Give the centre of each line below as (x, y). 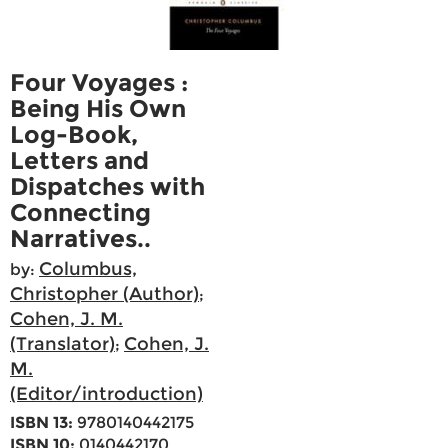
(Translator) (62, 344)
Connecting (80, 213)
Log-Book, (74, 135)
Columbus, (88, 269)
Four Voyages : (99, 83)
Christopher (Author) (104, 294)
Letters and (79, 161)
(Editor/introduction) (106, 394)
